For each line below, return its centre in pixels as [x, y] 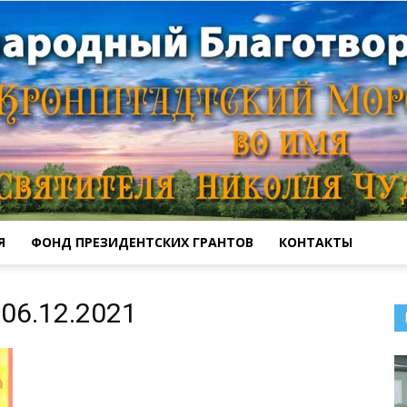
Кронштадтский [248, 278]
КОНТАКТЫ [316, 242]
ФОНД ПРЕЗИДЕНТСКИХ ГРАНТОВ [142, 242]
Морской [228, 397]
